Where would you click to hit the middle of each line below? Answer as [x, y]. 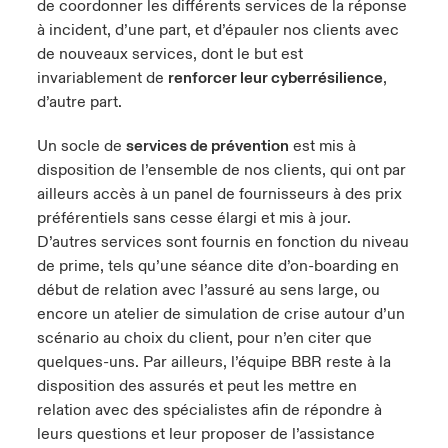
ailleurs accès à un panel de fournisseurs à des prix [219, 194]
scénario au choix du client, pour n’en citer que [204, 338]
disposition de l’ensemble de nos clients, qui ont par [221, 170]
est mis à [322, 146]
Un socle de [81, 146]
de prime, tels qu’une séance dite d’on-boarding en [217, 266]
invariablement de [102, 78]
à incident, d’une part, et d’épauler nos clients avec [217, 30]
